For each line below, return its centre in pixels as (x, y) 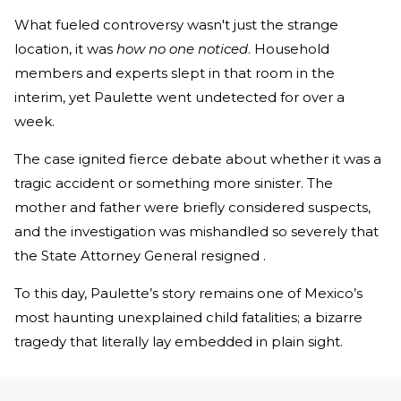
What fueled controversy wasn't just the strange (176, 25)
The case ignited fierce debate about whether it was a (198, 159)
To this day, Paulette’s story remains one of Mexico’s (188, 294)
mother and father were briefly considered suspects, (192, 208)
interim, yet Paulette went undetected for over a (179, 98)
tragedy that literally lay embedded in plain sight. (179, 342)
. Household (289, 49)
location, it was (65, 49)
